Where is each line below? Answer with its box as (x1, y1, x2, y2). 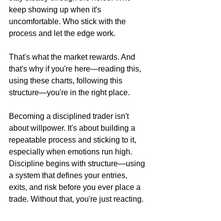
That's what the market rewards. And (9, 52, 137, 61)
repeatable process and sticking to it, (9, 135, 138, 144)
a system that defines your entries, (9, 171, 129, 180)
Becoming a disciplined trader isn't (9, 111, 131, 120)
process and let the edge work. (9, 29, 115, 37)
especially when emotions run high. (9, 147, 134, 156)
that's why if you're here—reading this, (9, 64, 143, 73)
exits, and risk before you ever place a (9, 183, 143, 191)
